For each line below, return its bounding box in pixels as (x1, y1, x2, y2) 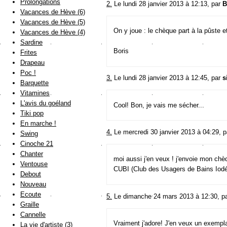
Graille (20, 201, 39, 209)
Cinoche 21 (20, 140, 53, 148)
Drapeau (20, 59, 45, 67)
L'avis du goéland (20, 99, 71, 107)
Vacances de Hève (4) (20, 28, 85, 36)
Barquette (20, 79, 49, 87)
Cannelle (20, 211, 46, 219)
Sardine (20, 39, 43, 47)
